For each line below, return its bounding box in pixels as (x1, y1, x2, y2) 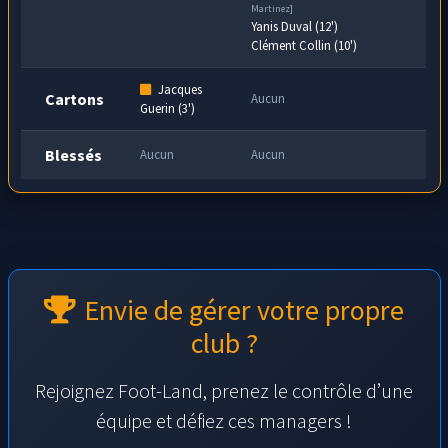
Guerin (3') (140, 99, 196, 116)
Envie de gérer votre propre (84, 291, 404, 328)
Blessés (45, 144, 103, 165)
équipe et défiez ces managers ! (96, 407, 352, 433)
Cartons (45, 88, 105, 109)
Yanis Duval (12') (251, 17, 339, 34)
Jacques (155, 80, 203, 97)
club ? (190, 324, 258, 361)
